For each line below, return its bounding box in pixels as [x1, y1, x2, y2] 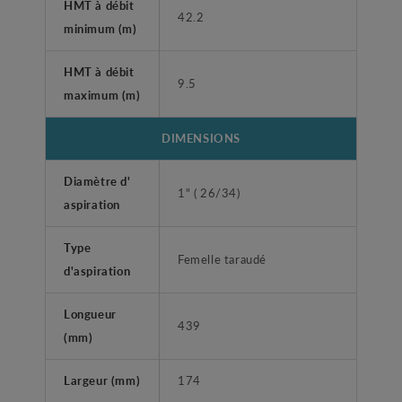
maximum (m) [64, 86, 141, 104]
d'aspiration [64, 262, 131, 280]
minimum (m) [64, 20, 137, 38]
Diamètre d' [64, 172, 131, 190]
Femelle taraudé [178, 250, 267, 268]
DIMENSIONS [162, 129, 240, 147]
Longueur [64, 305, 117, 323]
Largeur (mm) [64, 371, 141, 389]
